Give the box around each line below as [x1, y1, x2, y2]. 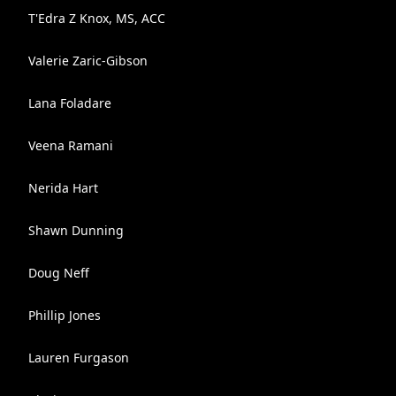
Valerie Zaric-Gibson [28, 52, 148, 69]
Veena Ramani [28, 137, 113, 154]
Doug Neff [28, 264, 89, 281]
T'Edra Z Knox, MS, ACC [28, 10, 165, 27]
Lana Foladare [28, 95, 111, 111]
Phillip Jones [28, 307, 101, 324]
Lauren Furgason [28, 349, 129, 366]
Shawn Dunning [28, 222, 124, 239]
